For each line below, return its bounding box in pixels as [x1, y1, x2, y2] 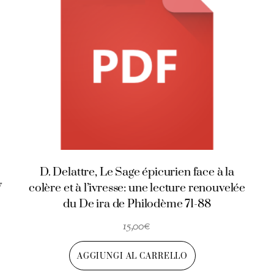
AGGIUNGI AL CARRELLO [76, 251, 188, 261]
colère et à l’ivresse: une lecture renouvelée [28, 181, 246, 196]
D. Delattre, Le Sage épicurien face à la [39, 165, 234, 180]
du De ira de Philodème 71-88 [63, 197, 211, 212]
